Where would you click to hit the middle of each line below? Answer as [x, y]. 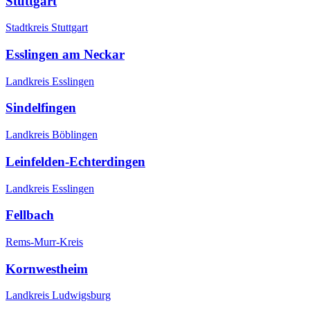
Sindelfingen [41, 108]
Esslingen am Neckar [65, 54]
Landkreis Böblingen [52, 135]
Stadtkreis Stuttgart [47, 28]
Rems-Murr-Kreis [44, 241]
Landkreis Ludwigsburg [58, 295]
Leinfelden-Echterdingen [75, 161]
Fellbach [30, 215]
